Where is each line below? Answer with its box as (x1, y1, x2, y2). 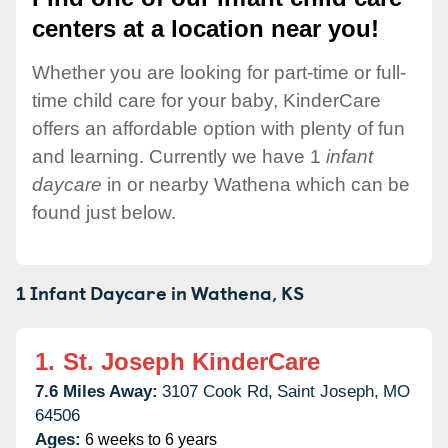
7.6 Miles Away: (35, 381, 158, 401)
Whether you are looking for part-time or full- (32, 61, 406, 83)
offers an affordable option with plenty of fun (32, 117, 405, 139)
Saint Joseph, (277, 381, 379, 401)
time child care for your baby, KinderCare (32, 89, 381, 111)
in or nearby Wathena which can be (102, 173, 410, 195)
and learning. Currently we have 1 (32, 145, 326, 167)
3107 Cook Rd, (162, 381, 273, 401)
